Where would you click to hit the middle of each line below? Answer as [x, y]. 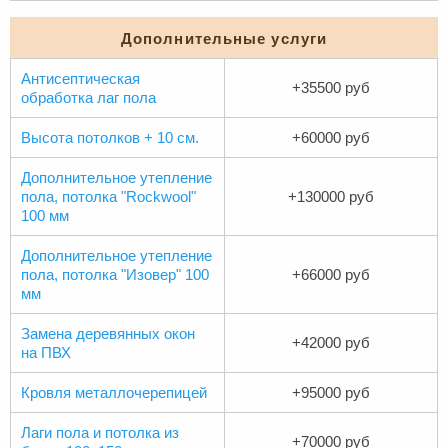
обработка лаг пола [88, 97]
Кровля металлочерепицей [114, 392]
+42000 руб [331, 342]
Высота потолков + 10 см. [110, 137]
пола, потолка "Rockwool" [108, 196]
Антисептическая [80, 78]
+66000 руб [331, 274]
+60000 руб [331, 137]
